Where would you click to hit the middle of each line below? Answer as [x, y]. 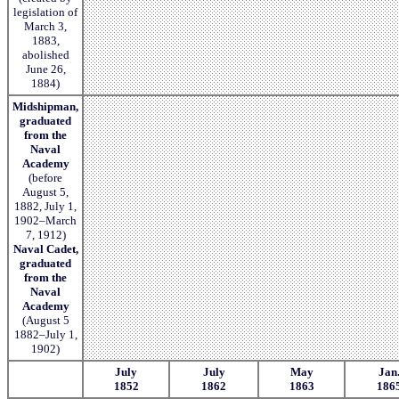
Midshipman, [45, 106]
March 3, [45, 26]
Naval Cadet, [45, 248]
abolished [45, 54]
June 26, [45, 69]
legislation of [45, 12]
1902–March [45, 220]
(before [45, 177]
